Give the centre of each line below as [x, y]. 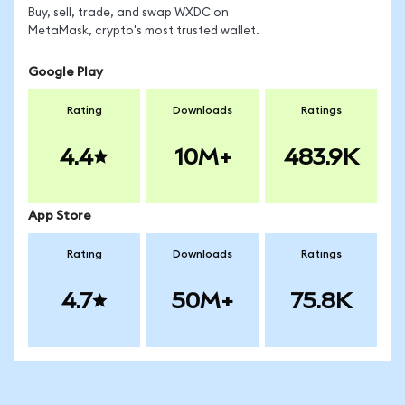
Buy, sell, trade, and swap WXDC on [128, 13]
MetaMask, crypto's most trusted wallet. [144, 31]
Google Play [66, 72]
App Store [60, 216]
